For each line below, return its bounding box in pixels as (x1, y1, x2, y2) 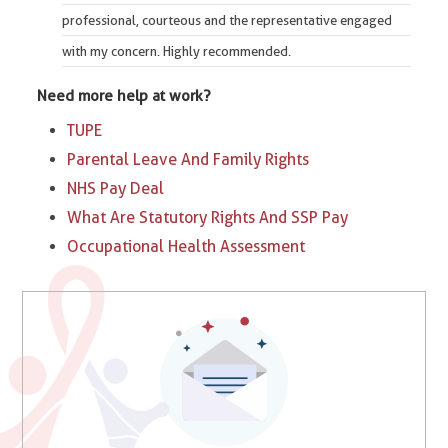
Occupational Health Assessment (67, 237, 306, 256)
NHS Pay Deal (67, 179, 165, 198)
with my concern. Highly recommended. (62, 43, 292, 59)
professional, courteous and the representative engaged (62, 12, 393, 28)
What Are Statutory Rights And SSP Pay (67, 208, 349, 227)
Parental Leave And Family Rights (67, 150, 310, 169)
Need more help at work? (37, 87, 212, 105)
